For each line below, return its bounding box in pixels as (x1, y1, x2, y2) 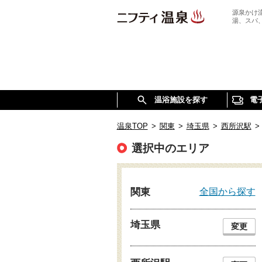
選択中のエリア (131, 142, 209, 154)
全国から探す (199, 186, 256, 196)
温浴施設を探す (154, 95, 208, 104)
